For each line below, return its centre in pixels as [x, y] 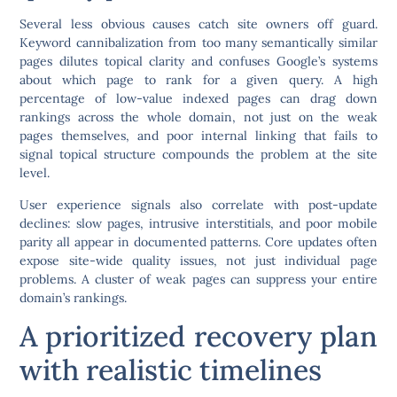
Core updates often [321, 241]
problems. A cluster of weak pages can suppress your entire [198, 279]
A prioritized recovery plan [198, 337]
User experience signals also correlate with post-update [198, 204]
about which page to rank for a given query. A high [198, 80]
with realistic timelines [171, 370]
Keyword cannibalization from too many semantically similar [198, 43]
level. [35, 173]
